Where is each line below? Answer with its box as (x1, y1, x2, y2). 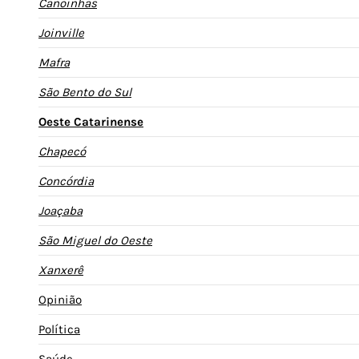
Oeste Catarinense (38, 114, 143, 129)
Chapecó (38, 143, 86, 159)
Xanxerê (38, 262, 83, 277)
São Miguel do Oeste (38, 232, 152, 248)
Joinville (38, 25, 84, 40)
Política (38, 321, 80, 337)
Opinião (38, 292, 82, 307)
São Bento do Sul (38, 84, 131, 99)
